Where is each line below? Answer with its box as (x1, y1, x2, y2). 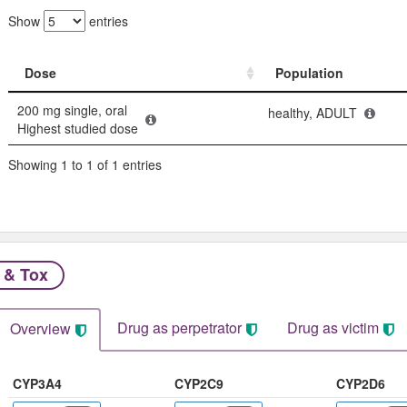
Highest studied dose (16, 119, 138, 138)
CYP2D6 (335, 373, 385, 392)
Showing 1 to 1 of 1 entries (7, 154, 162, 174)
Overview (9, 317, 71, 339)
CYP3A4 (12, 373, 62, 392)
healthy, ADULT (267, 103, 357, 122)
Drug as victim (286, 316, 379, 338)
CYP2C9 (174, 373, 223, 392)
